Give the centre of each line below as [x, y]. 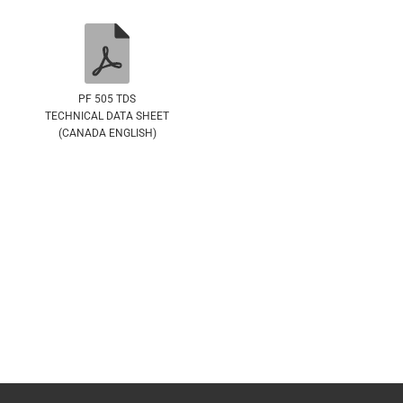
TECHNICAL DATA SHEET [107, 116]
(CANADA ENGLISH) [107, 133]
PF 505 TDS [107, 99]
